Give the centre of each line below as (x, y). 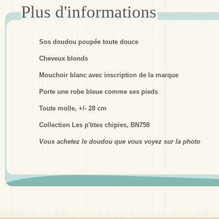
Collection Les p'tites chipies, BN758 (94, 125)
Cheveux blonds (64, 59)
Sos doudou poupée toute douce (89, 42)
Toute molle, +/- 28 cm (73, 109)
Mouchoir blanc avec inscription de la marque (109, 75)
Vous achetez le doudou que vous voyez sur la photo (120, 142)
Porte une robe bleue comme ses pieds (99, 92)
